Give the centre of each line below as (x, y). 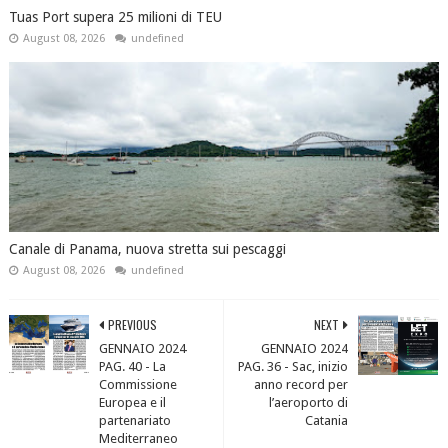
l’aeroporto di (309, 402)
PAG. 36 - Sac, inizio (293, 366)
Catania (327, 420)
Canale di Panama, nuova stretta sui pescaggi (147, 248)
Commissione (137, 384)
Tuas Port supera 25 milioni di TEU (115, 16)
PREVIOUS (132, 324)
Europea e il (132, 402)
